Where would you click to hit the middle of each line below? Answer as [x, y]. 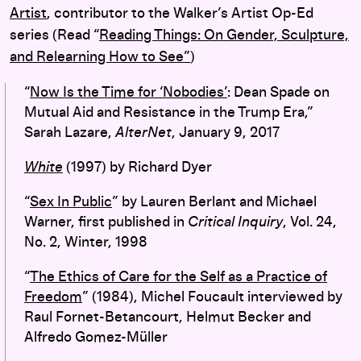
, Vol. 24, [310, 222]
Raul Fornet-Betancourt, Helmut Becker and [168, 317]
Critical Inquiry [235, 222]
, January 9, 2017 [226, 133]
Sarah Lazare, [70, 133]
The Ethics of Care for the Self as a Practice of [178, 277]
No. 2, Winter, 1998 [86, 242]
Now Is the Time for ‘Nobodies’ [129, 92]
